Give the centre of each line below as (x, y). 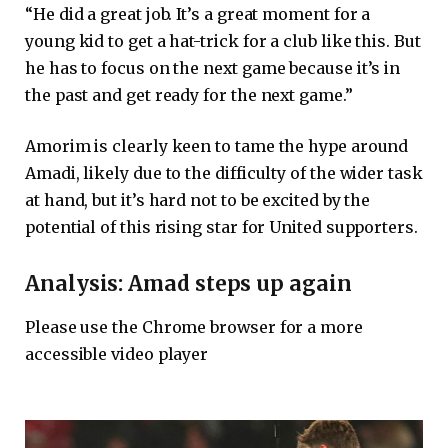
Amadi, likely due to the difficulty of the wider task (224, 173)
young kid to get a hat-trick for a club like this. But (223, 40)
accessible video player (117, 354)
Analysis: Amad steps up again (188, 284)
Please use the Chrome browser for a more (194, 327)
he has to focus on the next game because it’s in (213, 67)
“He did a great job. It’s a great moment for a (198, 13)
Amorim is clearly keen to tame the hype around (217, 146)
